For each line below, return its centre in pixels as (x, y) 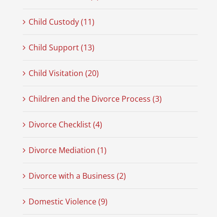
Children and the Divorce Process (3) (95, 99)
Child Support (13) (61, 48)
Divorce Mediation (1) (67, 150)
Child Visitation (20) (63, 73)
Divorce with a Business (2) (77, 176)
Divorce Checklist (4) (65, 125)
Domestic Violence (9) (68, 202)
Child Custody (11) (61, 22)
